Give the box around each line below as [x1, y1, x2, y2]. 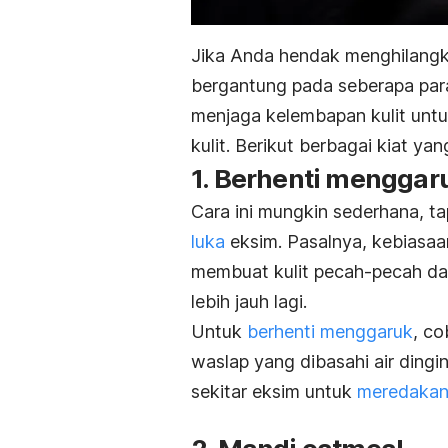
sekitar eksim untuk [191, 380, 357, 402]
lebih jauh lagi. [191, 290, 307, 312]
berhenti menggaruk [247, 320, 413, 342]
